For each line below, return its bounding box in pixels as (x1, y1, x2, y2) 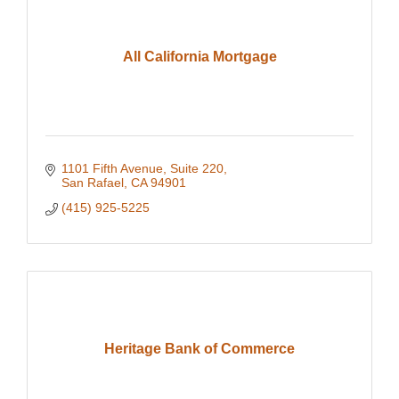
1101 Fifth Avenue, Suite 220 (61, 161, 224, 176)
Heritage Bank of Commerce (104, 341, 295, 357)
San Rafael (61, 175, 124, 191)
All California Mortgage (122, 49, 277, 65)
